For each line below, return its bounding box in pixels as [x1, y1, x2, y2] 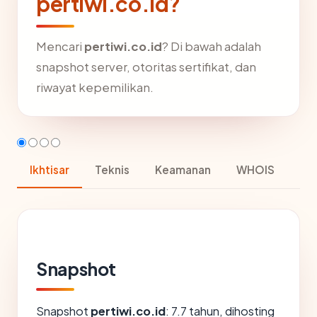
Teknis [95, 163, 129, 176]
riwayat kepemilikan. [36, 80, 154, 95]
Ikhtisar [30, 163, 69, 176]
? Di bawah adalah [162, 39, 261, 54]
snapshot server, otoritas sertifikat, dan [36, 59, 256, 74]
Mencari [36, 39, 84, 54]
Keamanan [155, 163, 211, 176]
